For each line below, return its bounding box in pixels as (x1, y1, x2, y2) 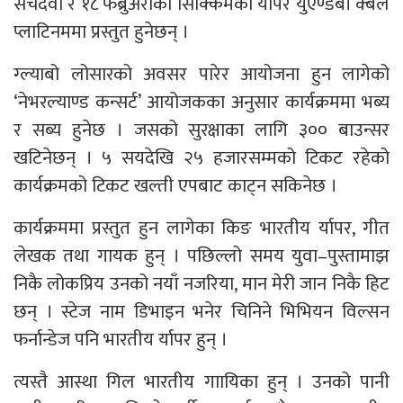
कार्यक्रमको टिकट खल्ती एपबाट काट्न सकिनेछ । (13, 169, 337, 201)
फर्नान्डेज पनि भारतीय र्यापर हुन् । (13, 323, 228, 355)
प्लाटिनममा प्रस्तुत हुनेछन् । (13, 15, 189, 48)
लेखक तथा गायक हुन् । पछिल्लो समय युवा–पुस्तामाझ (13, 239, 390, 272)
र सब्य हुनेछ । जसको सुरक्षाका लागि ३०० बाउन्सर (13, 113, 390, 146)
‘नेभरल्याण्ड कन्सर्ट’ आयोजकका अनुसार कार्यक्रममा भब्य (13, 85, 390, 118)
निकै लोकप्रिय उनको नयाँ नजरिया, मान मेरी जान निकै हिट (13, 267, 390, 300)
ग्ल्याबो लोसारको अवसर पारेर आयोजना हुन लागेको (13, 58, 390, 90)
